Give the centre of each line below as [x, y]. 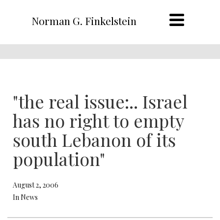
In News [25, 197]
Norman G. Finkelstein [84, 21]
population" [59, 159]
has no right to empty [98, 120]
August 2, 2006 [36, 185]
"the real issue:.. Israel [100, 101]
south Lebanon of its [94, 139]
